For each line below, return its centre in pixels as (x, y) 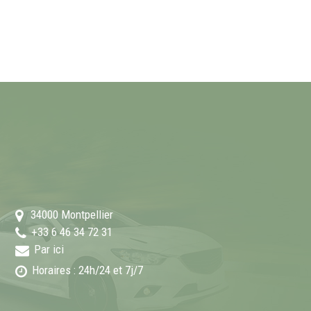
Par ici (49, 250)
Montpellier (87, 215)
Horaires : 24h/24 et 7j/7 (87, 270)
